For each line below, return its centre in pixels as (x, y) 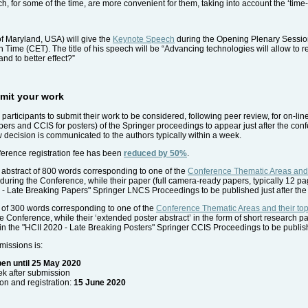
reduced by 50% (155, 154)
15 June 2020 (100, 283)
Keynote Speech (144, 40)
